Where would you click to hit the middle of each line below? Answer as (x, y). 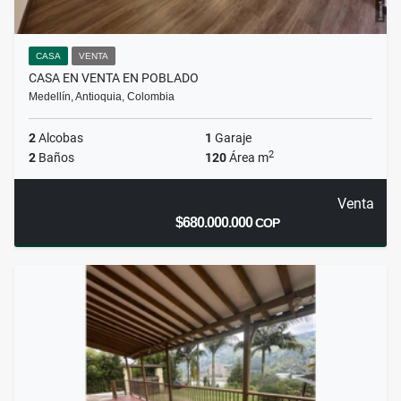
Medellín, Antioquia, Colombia (102, 97)
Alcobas (60, 138)
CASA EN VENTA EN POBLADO (114, 78)
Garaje (232, 138)
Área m (247, 158)
